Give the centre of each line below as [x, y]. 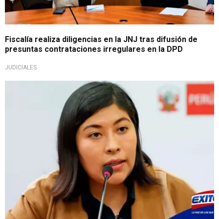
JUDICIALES [21, 67]
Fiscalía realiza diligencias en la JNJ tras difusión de [101, 39]
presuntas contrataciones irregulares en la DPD [94, 49]
